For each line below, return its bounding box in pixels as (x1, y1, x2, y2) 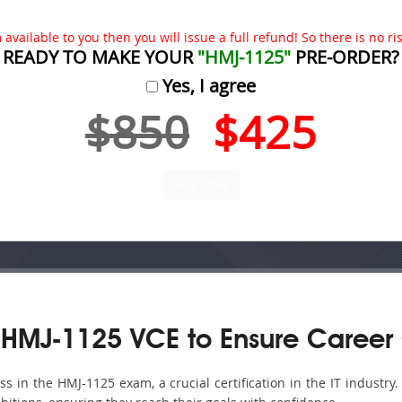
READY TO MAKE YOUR (3, 45, 197, 69)
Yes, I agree (158, 74, 256, 98)
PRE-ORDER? (291, 45, 399, 69)
